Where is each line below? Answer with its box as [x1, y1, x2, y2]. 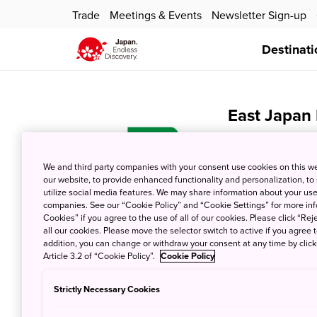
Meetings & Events [110, 8, 202, 23]
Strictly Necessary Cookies [54, 283, 161, 295]
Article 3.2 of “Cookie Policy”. [43, 250, 158, 262]
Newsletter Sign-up [212, 8, 306, 23]
